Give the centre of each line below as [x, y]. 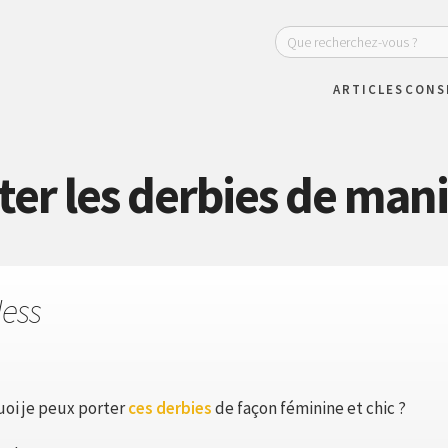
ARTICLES [368, 89]
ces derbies [170, 408]
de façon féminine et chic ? [309, 408]
